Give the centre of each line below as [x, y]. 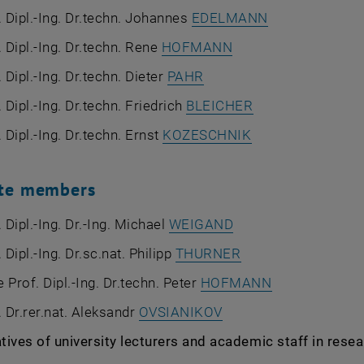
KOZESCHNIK [207, 135]
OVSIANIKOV [180, 312]
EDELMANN [230, 18]
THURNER [208, 253]
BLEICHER [220, 106]
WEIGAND [201, 224]
